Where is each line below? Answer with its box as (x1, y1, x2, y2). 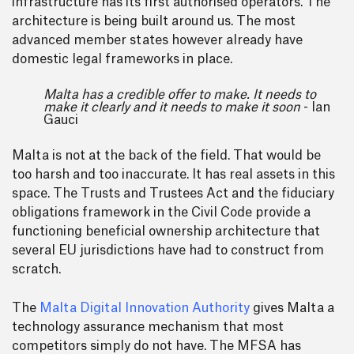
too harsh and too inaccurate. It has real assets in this (12, 168, 335, 181)
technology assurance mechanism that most (12, 321, 284, 333)
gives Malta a (253, 302, 334, 314)
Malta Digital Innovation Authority (40, 302, 253, 314)
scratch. (12, 263, 61, 276)
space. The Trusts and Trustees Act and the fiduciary (12, 187, 334, 200)
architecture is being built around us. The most (12, 15, 296, 28)
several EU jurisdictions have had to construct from (12, 244, 324, 257)
